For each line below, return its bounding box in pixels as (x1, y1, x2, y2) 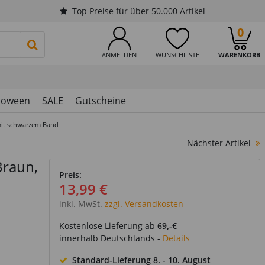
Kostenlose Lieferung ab (59, 220, 157, 231)
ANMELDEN (102, 50, 137, 59)
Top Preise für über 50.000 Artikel (72, 5, 205, 17)
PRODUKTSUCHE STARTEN (37, 39, 146, 49)
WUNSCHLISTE (156, 50, 199, 59)
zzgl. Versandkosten (102, 198, 183, 209)
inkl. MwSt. (59, 198, 102, 209)
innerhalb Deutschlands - (59, 232, 163, 244)
